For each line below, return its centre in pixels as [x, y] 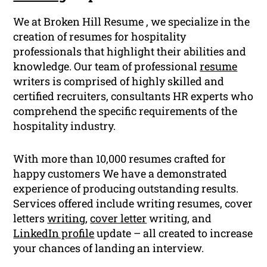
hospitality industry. [65, 126]
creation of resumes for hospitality [100, 37]
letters [30, 218]
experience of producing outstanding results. [126, 189]
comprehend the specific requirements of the [125, 111]
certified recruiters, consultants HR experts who [133, 96]
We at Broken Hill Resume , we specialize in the [132, 22]
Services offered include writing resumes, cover [133, 204]
